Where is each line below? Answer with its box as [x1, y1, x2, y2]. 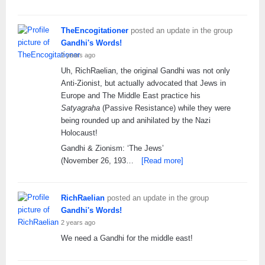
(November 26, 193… [61, 156, 134, 165]
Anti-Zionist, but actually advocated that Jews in [61, 78, 226, 88]
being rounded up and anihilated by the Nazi [61, 115, 211, 125]
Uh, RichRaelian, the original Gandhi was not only [61, 66, 230, 75]
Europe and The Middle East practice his [61, 91, 201, 100]
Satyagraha [61, 103, 100, 112]
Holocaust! [61, 128, 98, 137]
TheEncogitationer [61, 25, 128, 35]
